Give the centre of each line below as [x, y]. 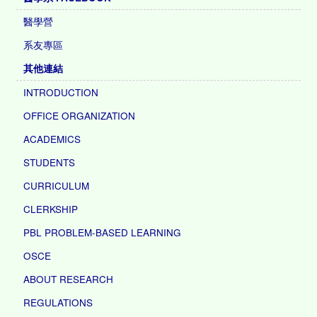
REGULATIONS [58, 302]
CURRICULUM [57, 185]
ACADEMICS [52, 139]
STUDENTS [50, 162]
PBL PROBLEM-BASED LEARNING [103, 232]
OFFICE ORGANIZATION [80, 115]
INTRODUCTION [61, 92]
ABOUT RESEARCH [69, 279]
